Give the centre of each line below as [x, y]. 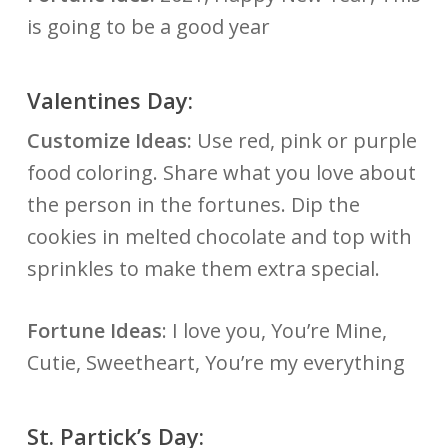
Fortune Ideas [94, 330]
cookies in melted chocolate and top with [219, 236]
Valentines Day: [109, 99]
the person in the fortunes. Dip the [193, 204]
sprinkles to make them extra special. [205, 268]
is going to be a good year [148, 26]
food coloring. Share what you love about [221, 172]
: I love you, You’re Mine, [274, 330]
